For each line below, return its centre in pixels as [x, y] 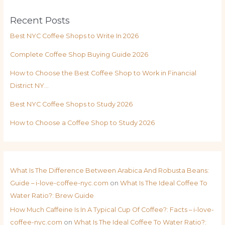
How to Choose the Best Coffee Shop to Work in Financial [103, 73]
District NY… [29, 85]
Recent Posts [40, 20]
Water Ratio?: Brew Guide [52, 195]
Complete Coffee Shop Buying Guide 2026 [79, 54]
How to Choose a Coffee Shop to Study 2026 [82, 123]
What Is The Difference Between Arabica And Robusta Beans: [109, 170]
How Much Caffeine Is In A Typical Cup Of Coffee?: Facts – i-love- [112, 210]
